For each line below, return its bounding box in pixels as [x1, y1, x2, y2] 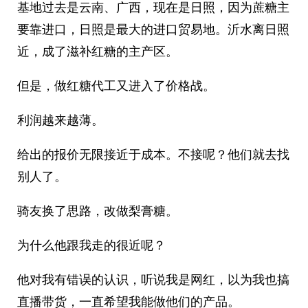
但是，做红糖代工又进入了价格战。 [17, 77, 215, 94]
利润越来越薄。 [17, 111, 104, 129]
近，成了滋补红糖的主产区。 [17, 43, 178, 60]
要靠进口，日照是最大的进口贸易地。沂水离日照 [17, 21, 289, 38]
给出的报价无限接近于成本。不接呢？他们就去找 [17, 146, 289, 163]
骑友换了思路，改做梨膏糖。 [17, 202, 178, 219]
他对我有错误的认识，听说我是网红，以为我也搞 [17, 271, 289, 288]
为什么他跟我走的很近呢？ [17, 236, 166, 254]
